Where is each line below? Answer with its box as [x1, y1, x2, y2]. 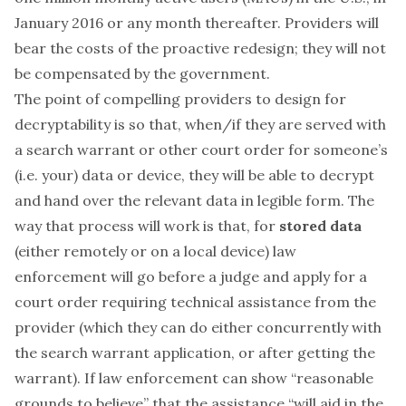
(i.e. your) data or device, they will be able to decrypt [14, 166, 374, 184]
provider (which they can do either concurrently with [14, 318, 382, 336]
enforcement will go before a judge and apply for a [14, 267, 367, 285]
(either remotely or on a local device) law [14, 242, 296, 260]
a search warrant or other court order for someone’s [14, 140, 388, 159]
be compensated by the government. [14, 64, 270, 82]
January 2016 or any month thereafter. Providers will [14, 14, 379, 32]
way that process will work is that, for [14, 217, 279, 235]
